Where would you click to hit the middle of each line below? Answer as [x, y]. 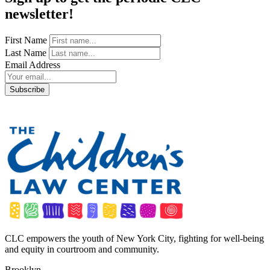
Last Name [26, 53]
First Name [26, 40]
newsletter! [39, 14]
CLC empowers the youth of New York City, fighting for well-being [134, 239]
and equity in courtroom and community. [82, 250]
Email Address [33, 65]
